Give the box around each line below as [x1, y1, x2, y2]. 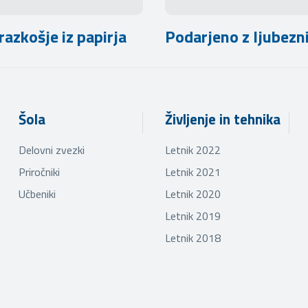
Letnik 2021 [164, 163, 221, 180]
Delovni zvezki [18, 141, 85, 158]
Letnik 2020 [164, 185, 221, 202]
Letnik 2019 [164, 207, 221, 224]
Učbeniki [18, 185, 56, 202]
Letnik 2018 [164, 229, 221, 246]
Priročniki [18, 163, 60, 180]
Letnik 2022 [164, 141, 221, 158]
